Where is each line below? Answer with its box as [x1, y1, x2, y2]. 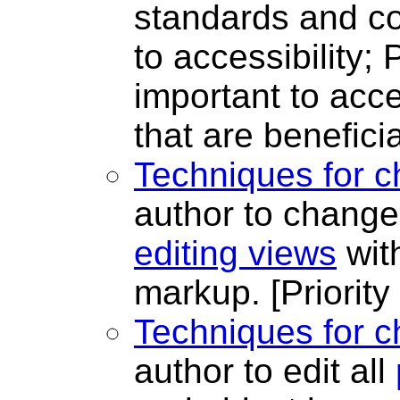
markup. [134, 273, 271, 312]
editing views [134, 234, 337, 273]
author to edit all [134, 352, 396, 391]
